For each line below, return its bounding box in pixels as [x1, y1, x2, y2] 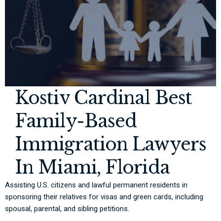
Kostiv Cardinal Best [15, 87, 192, 110]
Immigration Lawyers [15, 133, 206, 156]
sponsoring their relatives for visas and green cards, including [5, 192, 203, 202]
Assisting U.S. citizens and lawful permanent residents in [5, 181, 187, 190]
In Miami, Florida [15, 156, 170, 179]
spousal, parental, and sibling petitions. [5, 204, 129, 214]
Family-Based [15, 110, 137, 133]
